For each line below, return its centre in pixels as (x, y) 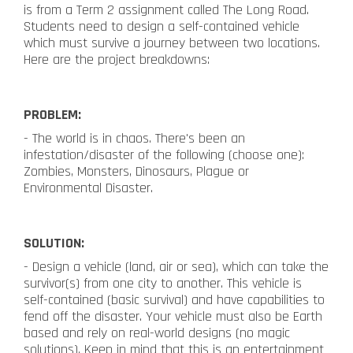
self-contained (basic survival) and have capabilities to (174, 299)
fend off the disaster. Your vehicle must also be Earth (173, 316)
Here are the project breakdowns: (117, 59)
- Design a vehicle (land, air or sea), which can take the (176, 266)
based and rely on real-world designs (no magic (157, 333)
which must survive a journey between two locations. (172, 43)
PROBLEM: (52, 114)
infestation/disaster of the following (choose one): (164, 154)
